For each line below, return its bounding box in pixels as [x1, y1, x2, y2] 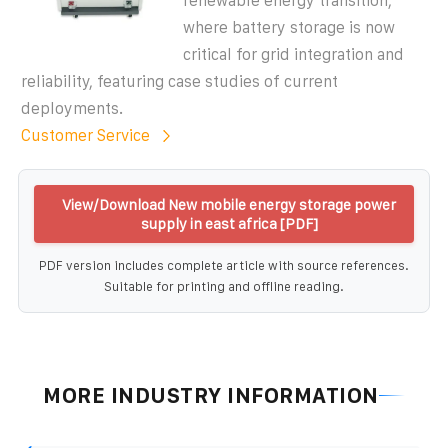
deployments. [21, 99, 123, 117]
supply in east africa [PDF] [140, 214, 318, 232]
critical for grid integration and [183, 45, 405, 63]
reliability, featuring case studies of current [21, 72, 338, 90]
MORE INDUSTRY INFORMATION [43, 383, 379, 407]
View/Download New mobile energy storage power [62, 195, 396, 213]
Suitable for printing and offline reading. [104, 278, 344, 294]
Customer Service [21, 126, 150, 144]
